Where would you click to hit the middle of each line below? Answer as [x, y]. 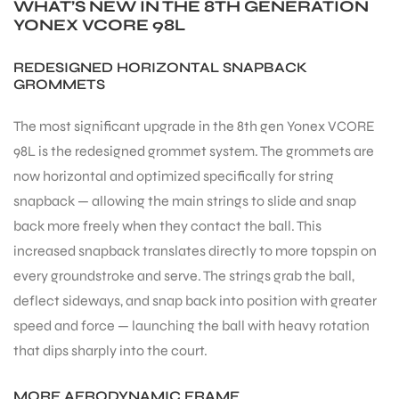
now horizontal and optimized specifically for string [174, 175]
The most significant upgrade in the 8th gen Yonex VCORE [194, 126]
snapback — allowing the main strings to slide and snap [185, 200]
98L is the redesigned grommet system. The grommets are [194, 151]
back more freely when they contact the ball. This [167, 225]
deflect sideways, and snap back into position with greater [195, 300]
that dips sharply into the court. [110, 350]
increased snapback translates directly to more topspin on [195, 250]
